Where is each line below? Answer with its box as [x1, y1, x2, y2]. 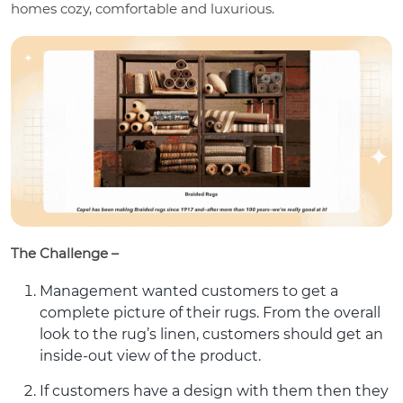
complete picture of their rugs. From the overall [40, 303, 381, 321]
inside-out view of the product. [40, 346, 261, 364]
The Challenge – [11, 244, 119, 262]
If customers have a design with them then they [40, 381, 389, 399]
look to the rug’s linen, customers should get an [40, 325, 383, 343]
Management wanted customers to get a [40, 282, 338, 300]
